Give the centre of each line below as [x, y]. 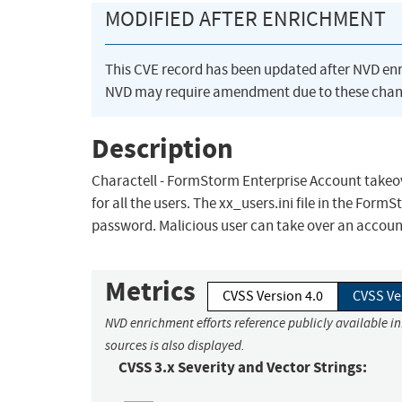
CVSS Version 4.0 [273, 297]
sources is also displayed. [175, 346]
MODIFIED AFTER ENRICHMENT [245, 19]
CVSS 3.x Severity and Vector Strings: [243, 368]
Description [162, 148]
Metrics [150, 292]
